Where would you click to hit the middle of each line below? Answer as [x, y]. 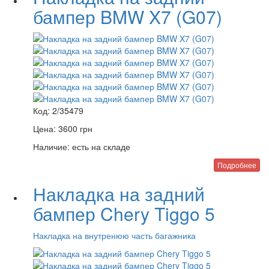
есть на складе [100, 147]
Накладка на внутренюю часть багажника [114, 235]
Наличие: [51, 147]
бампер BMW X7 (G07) [128, 17]
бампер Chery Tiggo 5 [124, 213]
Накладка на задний [119, 194]
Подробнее [237, 165]
